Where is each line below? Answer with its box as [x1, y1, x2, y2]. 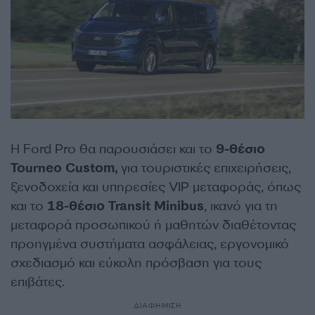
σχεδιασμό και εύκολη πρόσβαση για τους [11, 255, 262, 272]
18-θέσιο [47, 198, 105, 215]
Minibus [154, 198, 204, 215]
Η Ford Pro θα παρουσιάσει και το [11, 141, 216, 158]
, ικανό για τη [204, 198, 278, 215]
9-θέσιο [216, 141, 265, 158]
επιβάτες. [11, 274, 65, 291]
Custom [65, 160, 115, 177]
